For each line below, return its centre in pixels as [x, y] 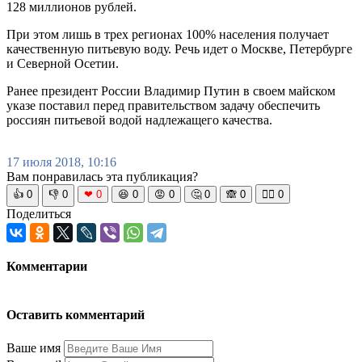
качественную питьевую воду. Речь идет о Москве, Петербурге [179, 48]
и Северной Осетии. [63, 63]
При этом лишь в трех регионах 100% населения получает [168, 34]
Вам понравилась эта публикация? [102, 176]
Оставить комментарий [76, 315]
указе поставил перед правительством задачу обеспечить [163, 105]
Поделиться [39, 213]
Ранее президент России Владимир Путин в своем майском [171, 90]
